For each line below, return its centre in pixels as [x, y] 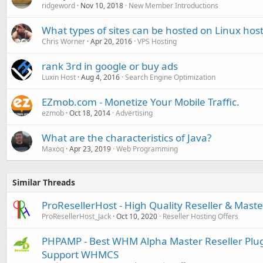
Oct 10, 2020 [137, 216]
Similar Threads [44, 182]
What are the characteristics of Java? [127, 137]
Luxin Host [59, 77]
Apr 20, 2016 [111, 41]
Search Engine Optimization [170, 77]
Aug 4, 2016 [100, 77]
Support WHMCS [80, 254]
